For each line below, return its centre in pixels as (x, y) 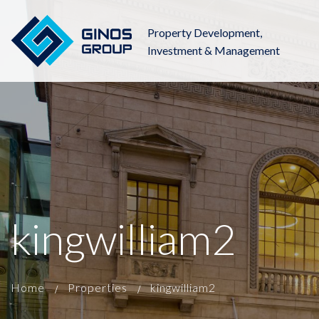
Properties (98, 288)
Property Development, (205, 32)
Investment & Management (214, 50)
